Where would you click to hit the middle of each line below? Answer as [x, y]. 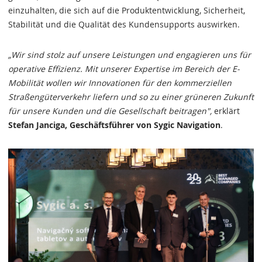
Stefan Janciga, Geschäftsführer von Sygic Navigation [114, 125]
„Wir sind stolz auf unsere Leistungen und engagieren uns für [130, 55]
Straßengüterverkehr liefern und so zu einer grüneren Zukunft [131, 97]
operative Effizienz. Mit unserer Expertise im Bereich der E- [124, 69]
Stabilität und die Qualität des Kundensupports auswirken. [124, 24]
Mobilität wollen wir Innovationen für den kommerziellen [120, 83]
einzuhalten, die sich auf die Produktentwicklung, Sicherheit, [127, 10]
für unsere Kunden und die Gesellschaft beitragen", [110, 111]
